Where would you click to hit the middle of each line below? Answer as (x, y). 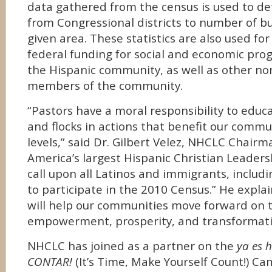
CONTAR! (50, 262)
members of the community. (105, 86)
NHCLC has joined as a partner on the (132, 246)
